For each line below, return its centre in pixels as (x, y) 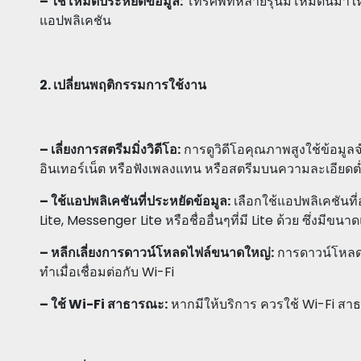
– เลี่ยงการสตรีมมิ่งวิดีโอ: (110, 150)
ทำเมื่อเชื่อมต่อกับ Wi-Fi (107, 272)
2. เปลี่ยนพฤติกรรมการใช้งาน (123, 85)
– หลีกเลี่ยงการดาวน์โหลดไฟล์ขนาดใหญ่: (157, 253)
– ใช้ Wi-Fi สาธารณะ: (104, 305)
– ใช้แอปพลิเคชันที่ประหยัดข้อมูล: (135, 201)
